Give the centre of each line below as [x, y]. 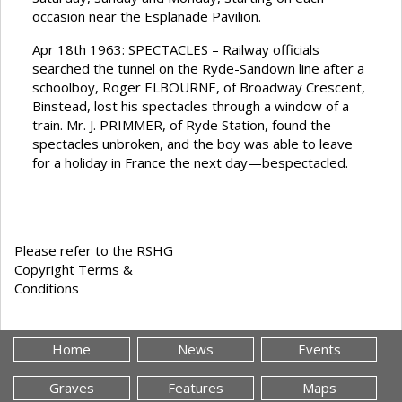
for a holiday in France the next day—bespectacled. [190, 163]
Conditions [47, 288]
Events [319, 350]
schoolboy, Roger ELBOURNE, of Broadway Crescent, [199, 87]
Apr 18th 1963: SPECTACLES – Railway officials [176, 50]
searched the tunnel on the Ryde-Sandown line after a [198, 69]
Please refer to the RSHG [94, 251]
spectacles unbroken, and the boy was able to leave [192, 144]
